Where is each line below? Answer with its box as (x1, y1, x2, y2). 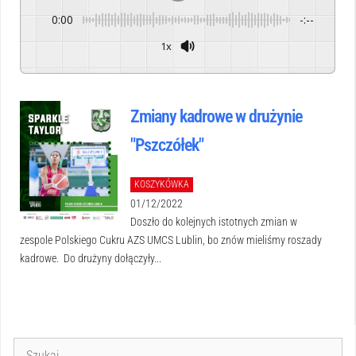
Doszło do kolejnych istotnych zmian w (130, 215, 297, 229)
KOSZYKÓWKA (133, 179, 189, 191)
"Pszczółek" (130, 135, 203, 156)
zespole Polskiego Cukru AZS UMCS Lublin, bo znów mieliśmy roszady (20, 234, 322, 247)
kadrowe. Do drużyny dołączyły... (20, 252, 161, 265)
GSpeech (305, 56, 325, 68)
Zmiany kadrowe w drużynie (130, 106, 302, 127)
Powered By (279, 56, 305, 68)
